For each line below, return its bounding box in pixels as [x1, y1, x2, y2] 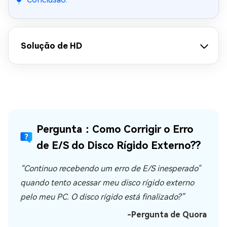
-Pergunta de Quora [127, 210, 207, 219]
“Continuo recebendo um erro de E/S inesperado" [20, 164, 200, 173]
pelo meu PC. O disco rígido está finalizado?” [20, 192, 185, 202]
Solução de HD [21, 41, 82, 51]
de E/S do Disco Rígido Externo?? [36, 139, 201, 152]
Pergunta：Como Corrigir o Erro [36, 123, 194, 135]
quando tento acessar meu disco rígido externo [20, 178, 194, 187]
